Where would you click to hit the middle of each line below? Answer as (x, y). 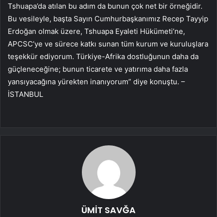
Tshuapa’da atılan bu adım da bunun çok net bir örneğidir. (105, 6)
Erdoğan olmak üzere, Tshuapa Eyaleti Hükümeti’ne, (96, 31)
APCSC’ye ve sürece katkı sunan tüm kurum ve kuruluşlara (108, 44)
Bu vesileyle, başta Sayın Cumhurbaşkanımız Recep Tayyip (108, 19)
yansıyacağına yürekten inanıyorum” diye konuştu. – (96, 82)
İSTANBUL (25, 94)
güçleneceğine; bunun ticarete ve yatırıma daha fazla (98, 69)
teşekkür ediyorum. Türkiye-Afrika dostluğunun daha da (103, 57)
